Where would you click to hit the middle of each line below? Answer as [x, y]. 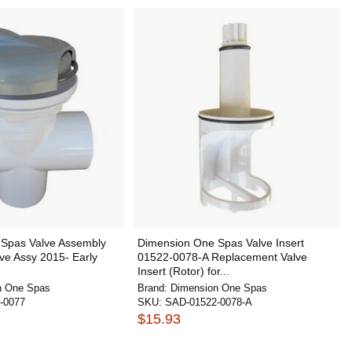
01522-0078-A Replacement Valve [222, 257]
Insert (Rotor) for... [183, 271]
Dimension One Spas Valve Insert [220, 243]
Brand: [154, 288]
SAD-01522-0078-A [208, 302]
